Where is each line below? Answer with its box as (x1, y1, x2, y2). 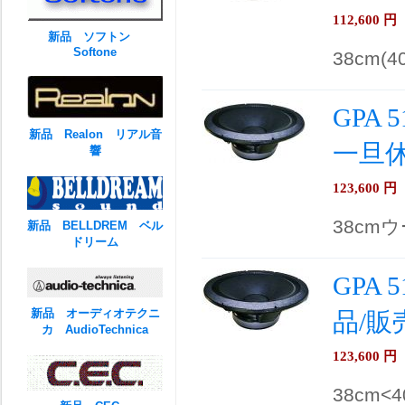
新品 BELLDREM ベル (27, 219, 163, 232)
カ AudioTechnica (42, 323, 148, 336)
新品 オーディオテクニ (30, 306, 160, 320)
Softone (73, 45, 117, 59)
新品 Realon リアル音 (28, 127, 162, 141)
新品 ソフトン (48, 30, 142, 43)
